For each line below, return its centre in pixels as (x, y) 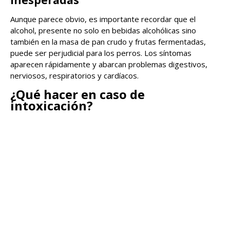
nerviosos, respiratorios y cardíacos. (74, 75)
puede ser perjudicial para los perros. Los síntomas (101, 53)
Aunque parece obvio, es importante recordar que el (103, 19)
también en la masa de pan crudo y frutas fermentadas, (108, 41)
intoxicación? (52, 105)
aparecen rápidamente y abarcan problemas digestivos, (109, 64)
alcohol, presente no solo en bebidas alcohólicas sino (103, 30)
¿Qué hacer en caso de (78, 94)
